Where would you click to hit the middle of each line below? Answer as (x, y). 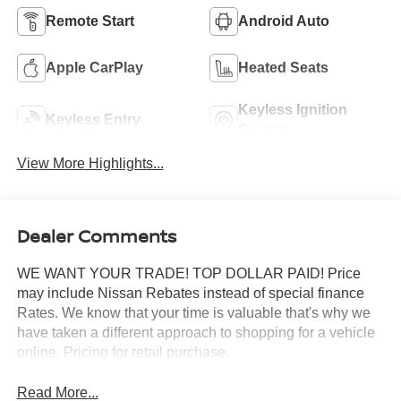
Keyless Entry (93, 119)
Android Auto (284, 21)
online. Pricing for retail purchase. (123, 353)
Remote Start (90, 21)
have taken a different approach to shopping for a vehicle (196, 333)
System (264, 129)
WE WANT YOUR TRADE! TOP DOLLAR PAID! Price (188, 274)
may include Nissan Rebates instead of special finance (190, 294)
